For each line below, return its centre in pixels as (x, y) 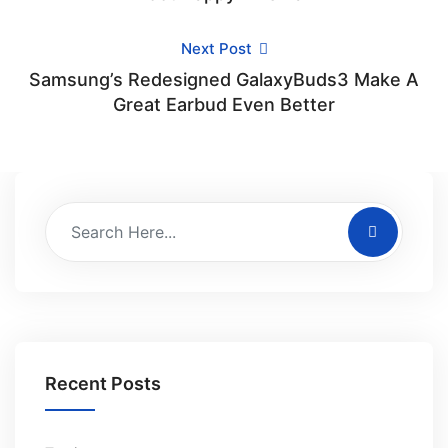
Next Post (218, 48)
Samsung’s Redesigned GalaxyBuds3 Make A (224, 79)
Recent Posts (103, 383)
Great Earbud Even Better (224, 104)
